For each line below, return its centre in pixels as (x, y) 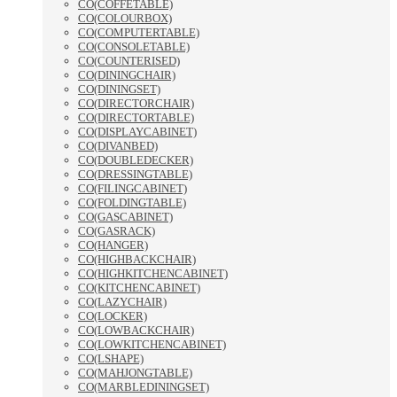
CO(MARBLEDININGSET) (144, 387)
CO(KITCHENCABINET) (139, 288)
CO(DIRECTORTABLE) (136, 118)
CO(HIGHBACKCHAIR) (137, 260)
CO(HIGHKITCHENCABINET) (153, 274)
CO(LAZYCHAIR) (122, 302)
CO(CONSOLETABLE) (134, 47)
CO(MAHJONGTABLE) (135, 373)
